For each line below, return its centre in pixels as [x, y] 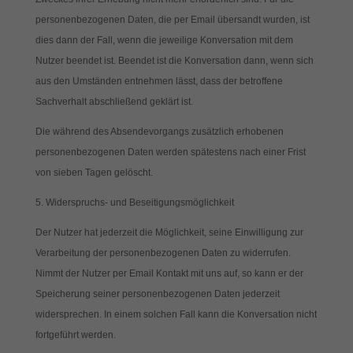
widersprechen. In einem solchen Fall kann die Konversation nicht [176, 314]
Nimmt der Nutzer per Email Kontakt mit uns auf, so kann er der [169, 273]
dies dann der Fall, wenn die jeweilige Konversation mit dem [164, 40]
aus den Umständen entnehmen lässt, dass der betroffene [159, 81]
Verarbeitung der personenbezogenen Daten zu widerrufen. [163, 253]
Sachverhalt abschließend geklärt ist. [114, 102]
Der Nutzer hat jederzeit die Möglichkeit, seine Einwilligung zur [169, 232]
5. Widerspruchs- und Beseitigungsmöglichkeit [134, 203]
